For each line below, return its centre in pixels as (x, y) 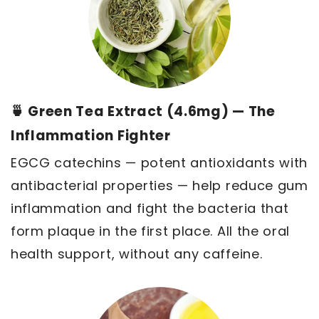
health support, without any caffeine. (137, 254)
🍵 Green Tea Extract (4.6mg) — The (143, 112)
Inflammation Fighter (91, 136)
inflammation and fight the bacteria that (150, 209)
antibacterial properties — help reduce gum (159, 186)
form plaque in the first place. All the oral (151, 231)
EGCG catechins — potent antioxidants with (159, 163)
